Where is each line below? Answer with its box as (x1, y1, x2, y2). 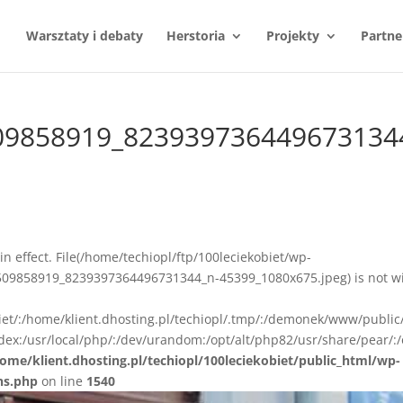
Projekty (265, 27, 319, 44)
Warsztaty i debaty (25, 27, 143, 44)
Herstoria (166, 27, 225, 44)
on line (38, 372, 87, 390)
